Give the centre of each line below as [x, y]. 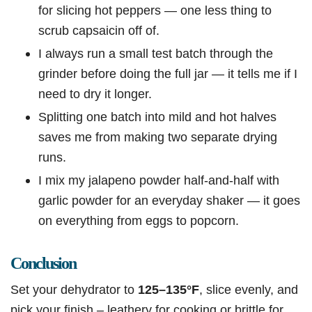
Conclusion [43, 264]
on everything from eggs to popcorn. [139, 221]
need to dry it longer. [95, 94]
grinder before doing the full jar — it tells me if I [168, 74]
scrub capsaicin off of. [99, 31]
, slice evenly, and [249, 290]
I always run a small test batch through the [156, 54]
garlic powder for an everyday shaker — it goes [169, 201]
